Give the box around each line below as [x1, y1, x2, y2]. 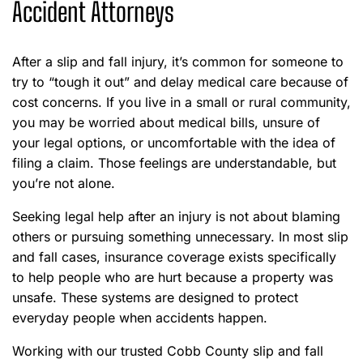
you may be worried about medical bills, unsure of [12, 114, 320, 130]
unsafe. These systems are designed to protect [12, 289, 298, 305]
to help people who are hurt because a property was [12, 269, 333, 285]
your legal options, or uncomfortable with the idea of [12, 135, 335, 151]
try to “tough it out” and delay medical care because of [12, 74, 348, 90]
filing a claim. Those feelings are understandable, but [12, 155, 336, 171]
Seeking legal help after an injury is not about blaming [12, 208, 340, 224]
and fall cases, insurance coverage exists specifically [12, 249, 336, 265]
